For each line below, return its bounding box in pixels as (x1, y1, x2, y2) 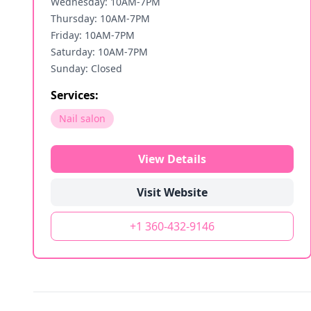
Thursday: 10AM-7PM (51, 12, 150, 25)
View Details (138, 151, 206, 167)
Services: (51, 87, 99, 103)
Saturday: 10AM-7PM (51, 45, 148, 58)
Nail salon (59, 112, 106, 125)
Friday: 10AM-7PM (51, 28, 135, 42)
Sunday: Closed (51, 62, 122, 75)
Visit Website (137, 185, 208, 200)
